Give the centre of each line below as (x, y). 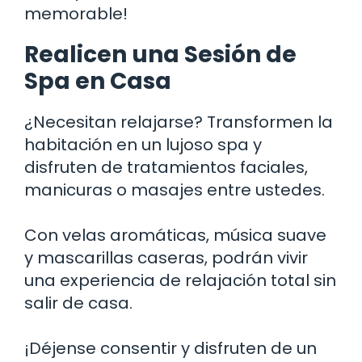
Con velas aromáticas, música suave (175, 235)
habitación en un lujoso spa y (143, 144)
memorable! (76, 13)
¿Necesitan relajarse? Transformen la (179, 122)
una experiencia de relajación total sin (180, 280)
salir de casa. (78, 303)
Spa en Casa (98, 81)
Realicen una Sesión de (160, 54)
